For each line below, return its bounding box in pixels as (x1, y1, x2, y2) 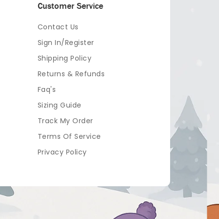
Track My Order (37, 116, 93, 126)
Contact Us (37, 22, 79, 32)
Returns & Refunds (37, 69, 105, 79)
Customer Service (37, 1, 103, 11)
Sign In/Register (37, 38, 94, 47)
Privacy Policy (37, 147, 87, 157)
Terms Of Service (37, 131, 101, 141)
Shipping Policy (37, 53, 92, 63)
